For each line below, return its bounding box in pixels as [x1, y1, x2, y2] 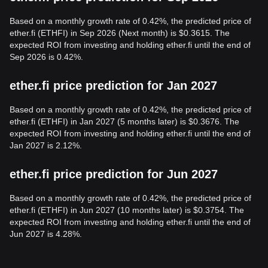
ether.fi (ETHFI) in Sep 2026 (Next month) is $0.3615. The [10, 28, 230, 38]
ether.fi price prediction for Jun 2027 [10, 167, 218, 181]
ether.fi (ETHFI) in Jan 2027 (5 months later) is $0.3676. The [10, 117, 239, 126]
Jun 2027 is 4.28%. [10, 229, 82, 239]
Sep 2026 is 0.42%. [10, 52, 83, 62]
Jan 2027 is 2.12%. [10, 141, 82, 150]
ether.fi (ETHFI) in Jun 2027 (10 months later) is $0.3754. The [10, 205, 244, 215]
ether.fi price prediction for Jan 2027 [10, 79, 217, 92]
